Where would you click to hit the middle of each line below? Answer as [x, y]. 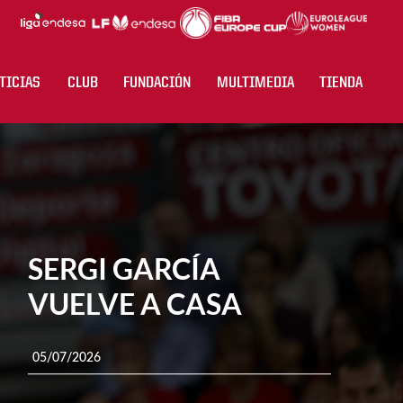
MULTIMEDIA [255, 83]
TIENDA [341, 83]
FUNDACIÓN [157, 83]
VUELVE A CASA [134, 304]
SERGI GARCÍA [124, 269]
